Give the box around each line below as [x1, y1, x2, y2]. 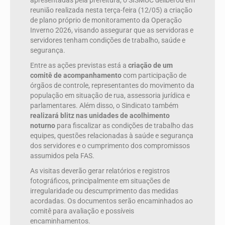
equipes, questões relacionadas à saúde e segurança [30, 132, 193, 140]
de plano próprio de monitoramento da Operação [30, 16, 182, 25]
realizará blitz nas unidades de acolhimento [30, 111, 170, 120]
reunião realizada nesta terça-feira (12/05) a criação [30, 6, 192, 15]
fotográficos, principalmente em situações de [30, 177, 170, 185]
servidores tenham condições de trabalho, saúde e [30, 36, 185, 45]
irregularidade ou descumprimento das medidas [30, 187, 178, 195]
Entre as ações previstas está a [30, 61, 128, 70]
